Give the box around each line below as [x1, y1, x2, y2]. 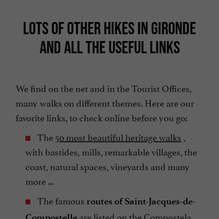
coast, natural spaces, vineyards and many [25, 159, 190, 173]
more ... [25, 174, 54, 188]
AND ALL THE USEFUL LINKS [39, 37, 180, 57]
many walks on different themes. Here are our [16, 95, 194, 109]
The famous [35, 193, 87, 207]
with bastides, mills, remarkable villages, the [25, 144, 197, 158]
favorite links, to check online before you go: [16, 110, 187, 124]
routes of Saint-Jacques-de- [87, 196, 196, 207]
